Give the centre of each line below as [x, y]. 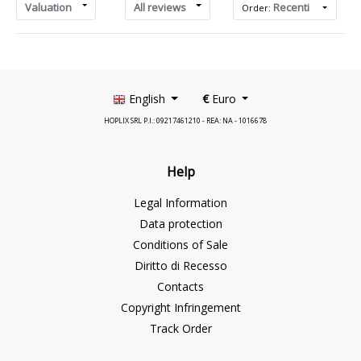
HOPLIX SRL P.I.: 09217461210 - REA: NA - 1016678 [185, 120]
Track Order [180, 328]
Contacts [180, 286]
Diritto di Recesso [180, 266]
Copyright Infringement [180, 307]
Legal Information [180, 203]
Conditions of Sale [180, 245]
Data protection [180, 224]
